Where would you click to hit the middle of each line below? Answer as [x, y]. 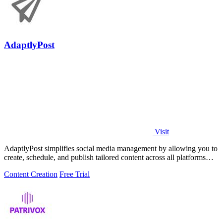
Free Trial [75, 174]
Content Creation [31, 174]
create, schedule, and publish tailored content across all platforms [105, 158]
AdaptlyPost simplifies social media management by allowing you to [111, 149]
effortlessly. [22, 166]
